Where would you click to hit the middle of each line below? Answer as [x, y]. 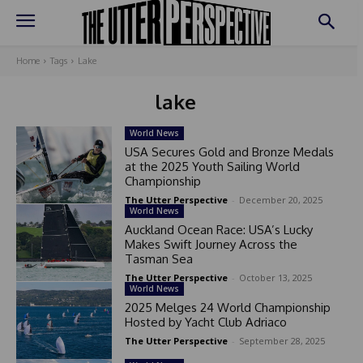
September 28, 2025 [282, 341]
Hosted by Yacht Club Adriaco [205, 322]
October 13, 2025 [275, 278]
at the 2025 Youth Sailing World [212, 167]
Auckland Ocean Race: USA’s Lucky [218, 230]
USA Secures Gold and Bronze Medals [229, 152]
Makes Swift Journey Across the [211, 245]
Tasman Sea [158, 259]
